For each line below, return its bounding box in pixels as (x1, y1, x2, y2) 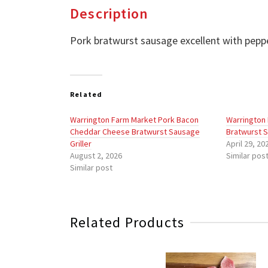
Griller (70, 138, 92, 149)
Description (70, 4, 149, 23)
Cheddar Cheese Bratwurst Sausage (70, 126, 200, 137)
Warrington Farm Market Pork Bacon (70, 114, 199, 125)
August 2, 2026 (70, 150, 122, 161)
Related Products (70, 213, 185, 232)
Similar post (70, 162, 112, 173)
